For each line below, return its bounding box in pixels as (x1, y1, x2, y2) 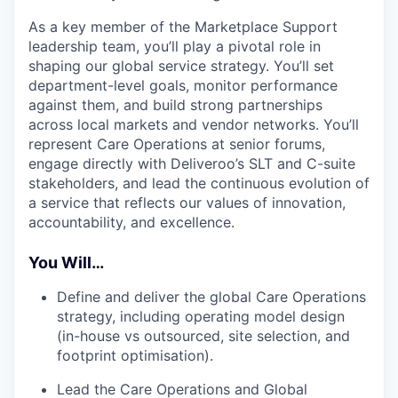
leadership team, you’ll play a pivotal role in (28, 36, 321, 55)
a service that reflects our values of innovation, (28, 193, 346, 211)
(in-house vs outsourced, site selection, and (57, 326, 350, 345)
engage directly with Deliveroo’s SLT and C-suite (28, 154, 355, 172)
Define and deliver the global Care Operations (57, 287, 366, 306)
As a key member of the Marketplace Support (28, 17, 338, 36)
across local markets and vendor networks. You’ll (28, 115, 359, 133)
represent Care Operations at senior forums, (28, 134, 325, 153)
